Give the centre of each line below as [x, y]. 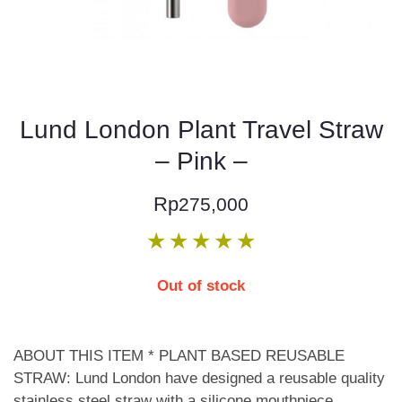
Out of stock [201, 286]
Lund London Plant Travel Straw [201, 130]
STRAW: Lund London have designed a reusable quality [199, 378]
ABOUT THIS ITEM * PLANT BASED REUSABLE [179, 356]
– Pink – [201, 161]
